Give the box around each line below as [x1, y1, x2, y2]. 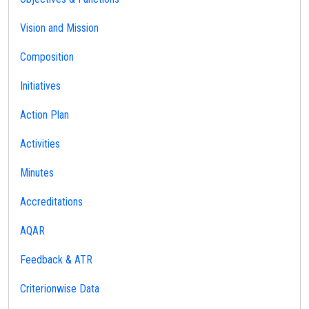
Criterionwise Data [20, 282, 99, 295]
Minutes [20, 166, 54, 179]
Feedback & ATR [20, 253, 92, 266]
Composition [20, 50, 74, 63]
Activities [20, 137, 60, 150]
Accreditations [20, 195, 83, 208]
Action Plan [20, 108, 69, 121]
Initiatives [20, 79, 61, 92]
